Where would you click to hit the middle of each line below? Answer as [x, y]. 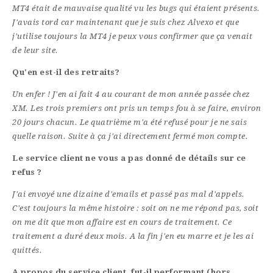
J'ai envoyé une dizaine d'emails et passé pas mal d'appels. [129, 194]
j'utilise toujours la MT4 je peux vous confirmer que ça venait [132, 37]
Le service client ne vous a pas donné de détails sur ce [129, 158]
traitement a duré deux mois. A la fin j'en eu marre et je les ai [133, 236]
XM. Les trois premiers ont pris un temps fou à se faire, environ [136, 108]
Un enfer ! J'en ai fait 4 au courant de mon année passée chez [131, 94]
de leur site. [35, 51]
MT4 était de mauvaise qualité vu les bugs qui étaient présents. [136, 9]
